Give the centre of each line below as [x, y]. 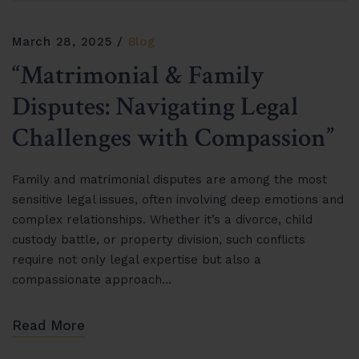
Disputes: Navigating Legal [155, 107]
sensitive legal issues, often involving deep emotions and [178, 200]
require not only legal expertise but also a [137, 260]
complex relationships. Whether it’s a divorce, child [162, 220]
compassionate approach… [92, 280]
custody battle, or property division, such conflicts [159, 240]
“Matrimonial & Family [138, 76]
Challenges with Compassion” [173, 138]
